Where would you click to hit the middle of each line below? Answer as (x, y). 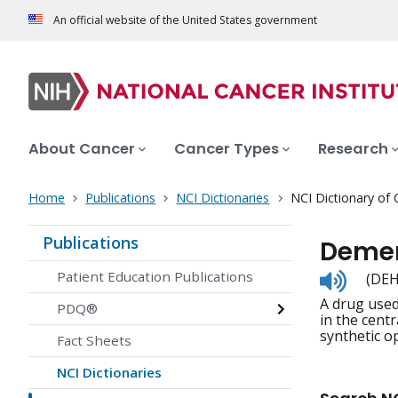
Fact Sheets (94, 341)
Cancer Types (227, 149)
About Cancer (82, 149)
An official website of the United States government (185, 20)
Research (353, 149)
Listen (366, 277)
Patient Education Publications (155, 277)
